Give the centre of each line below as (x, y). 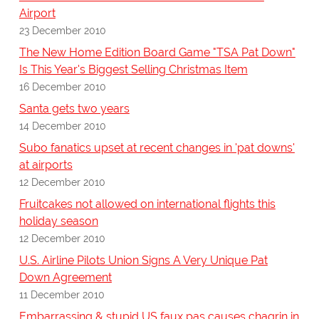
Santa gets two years (74, 109)
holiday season (58, 221)
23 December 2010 (62, 31)
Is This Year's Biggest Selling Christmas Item (133, 70)
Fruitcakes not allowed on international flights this (147, 204)
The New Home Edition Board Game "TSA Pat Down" (157, 53)
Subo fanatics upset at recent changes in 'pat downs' (157, 148)
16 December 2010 (62, 87)
